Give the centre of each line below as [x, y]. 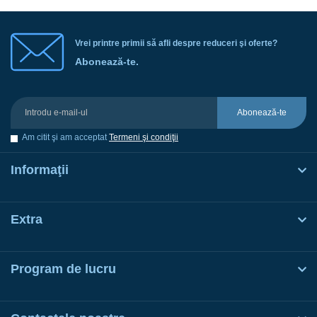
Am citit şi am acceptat [65, 138]
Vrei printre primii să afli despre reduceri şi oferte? [176, 43]
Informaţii [40, 170]
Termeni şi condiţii [144, 138]
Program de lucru [63, 269]
